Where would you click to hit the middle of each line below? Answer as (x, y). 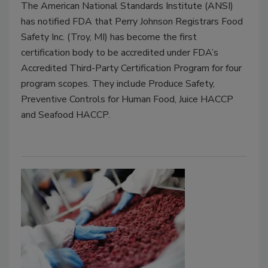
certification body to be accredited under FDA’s (120, 52)
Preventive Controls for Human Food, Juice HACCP (127, 99)
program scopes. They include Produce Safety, (118, 83)
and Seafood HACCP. (66, 115)
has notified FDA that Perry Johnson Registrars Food (132, 21)
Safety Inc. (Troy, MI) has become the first (109, 37)
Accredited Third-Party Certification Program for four (131, 68)
